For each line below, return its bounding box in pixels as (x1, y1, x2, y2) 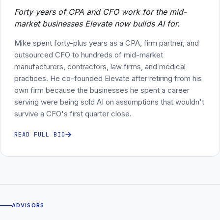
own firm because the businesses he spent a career (14, 85, 190, 95)
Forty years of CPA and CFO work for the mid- (14, 6, 187, 17)
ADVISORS (12, 201, 44, 209)
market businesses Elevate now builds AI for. (14, 18, 180, 28)
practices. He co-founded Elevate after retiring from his (14, 73, 202, 83)
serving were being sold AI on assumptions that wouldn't (14, 97, 204, 107)
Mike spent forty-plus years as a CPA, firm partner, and (14, 38, 199, 48)
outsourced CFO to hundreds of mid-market (14, 50, 163, 59)
